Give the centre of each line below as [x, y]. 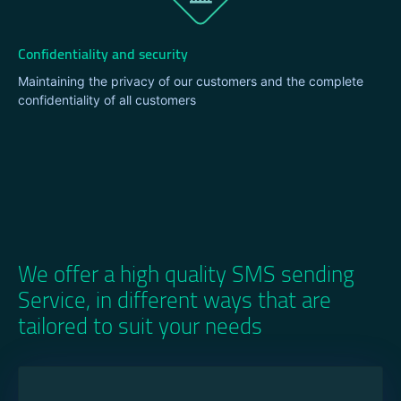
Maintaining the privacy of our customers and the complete [191, 81]
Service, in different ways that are [175, 300]
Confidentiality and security [103, 53]
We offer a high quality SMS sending [186, 274]
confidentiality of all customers [107, 100]
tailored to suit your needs [140, 326]
